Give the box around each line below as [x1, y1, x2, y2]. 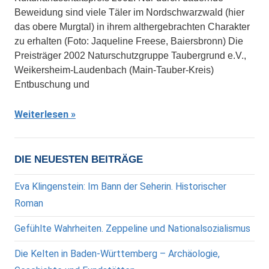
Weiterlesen [14, 109, 68, 120]
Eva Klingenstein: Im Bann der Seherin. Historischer [14, 181, 226, 193]
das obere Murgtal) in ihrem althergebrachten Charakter [14, 22, 250, 32]
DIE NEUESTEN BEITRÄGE [14, 154, 143, 165]
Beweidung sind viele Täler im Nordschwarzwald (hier [14, 7, 244, 17]
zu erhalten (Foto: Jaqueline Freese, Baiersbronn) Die [14, 36, 243, 46]
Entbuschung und [14, 79, 89, 89]
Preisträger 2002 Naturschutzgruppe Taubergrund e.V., [14, 50, 246, 61]
